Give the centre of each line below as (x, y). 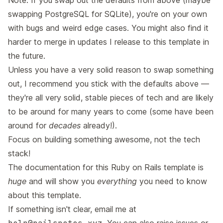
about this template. (45, 195)
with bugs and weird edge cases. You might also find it (108, 28)
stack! (19, 153)
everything (117, 181)
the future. (27, 56)
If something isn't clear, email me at (72, 209)
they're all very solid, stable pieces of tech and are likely (111, 98)
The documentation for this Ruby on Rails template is (106, 167)
